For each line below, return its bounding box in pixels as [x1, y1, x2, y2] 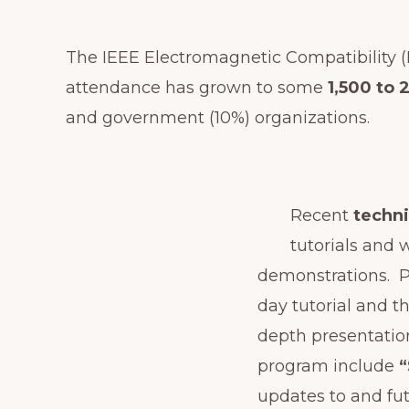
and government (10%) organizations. [66, 107, 374, 128]
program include [257, 355, 399, 376]
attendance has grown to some [66, 77, 328, 98]
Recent [290, 204, 353, 225]
